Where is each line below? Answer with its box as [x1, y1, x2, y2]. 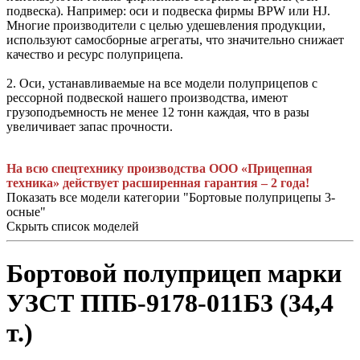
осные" [6, 204, 46, 219]
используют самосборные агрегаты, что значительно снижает [6, 32, 344, 47]
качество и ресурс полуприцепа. [6, 47, 183, 61]
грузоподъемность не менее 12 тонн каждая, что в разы [6, 104, 309, 119]
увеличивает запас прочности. [6, 119, 173, 133]
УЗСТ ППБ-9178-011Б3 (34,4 [6, 288, 333, 317]
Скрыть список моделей [6, 219, 139, 233]
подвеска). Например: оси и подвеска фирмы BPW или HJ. [6, 3, 330, 18]
